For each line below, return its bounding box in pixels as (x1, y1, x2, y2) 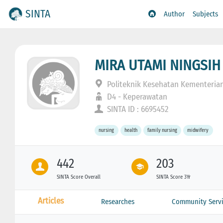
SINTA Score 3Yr (156, 173, 191, 180)
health (124, 127, 137, 134)
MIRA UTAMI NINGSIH (95, 56, 221, 74)
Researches (101, 197, 134, 206)
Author (164, 9, 185, 19)
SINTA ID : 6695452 (105, 104, 169, 114)
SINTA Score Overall (56, 173, 101, 180)
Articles (37, 195, 64, 206)
